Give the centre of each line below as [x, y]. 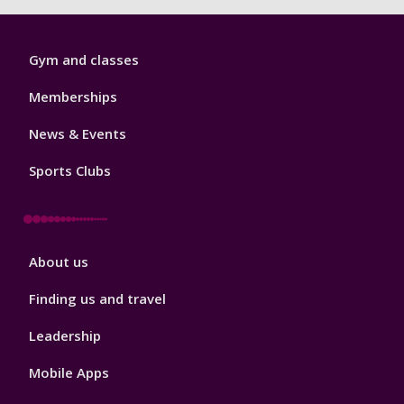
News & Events [78, 134]
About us [59, 262]
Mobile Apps [69, 373]
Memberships [73, 97]
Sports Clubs [70, 171]
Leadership [65, 336]
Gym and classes [84, 60]
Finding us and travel [97, 299]
